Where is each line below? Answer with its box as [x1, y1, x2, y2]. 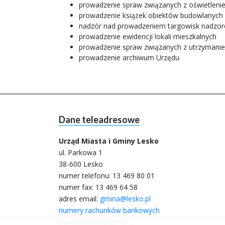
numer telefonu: [59, 171, 113, 180]
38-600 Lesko [59, 159, 103, 169]
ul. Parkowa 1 [59, 148, 102, 157]
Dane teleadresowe [59, 114, 140, 125]
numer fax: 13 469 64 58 [59, 182, 138, 192]
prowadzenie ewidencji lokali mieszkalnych [79, 32, 216, 41]
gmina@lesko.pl [100, 194, 151, 203]
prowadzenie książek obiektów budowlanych [79, 11, 223, 20]
